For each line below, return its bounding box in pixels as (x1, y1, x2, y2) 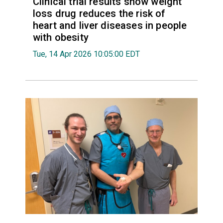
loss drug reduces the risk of (32, 7, 166, 20)
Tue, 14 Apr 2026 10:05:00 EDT (32, 49, 140, 59)
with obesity (32, 31, 89, 44)
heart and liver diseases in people (32, 19, 187, 32)
